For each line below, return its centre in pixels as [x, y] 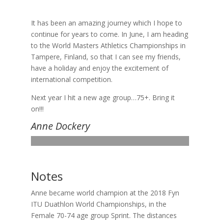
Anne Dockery [60, 126]
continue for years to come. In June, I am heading [109, 34]
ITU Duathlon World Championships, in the [98, 204]
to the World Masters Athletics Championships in [108, 45]
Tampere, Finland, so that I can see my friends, [106, 56]
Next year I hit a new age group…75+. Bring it [103, 97]
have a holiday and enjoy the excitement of [99, 68]
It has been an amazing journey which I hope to [106, 23]
